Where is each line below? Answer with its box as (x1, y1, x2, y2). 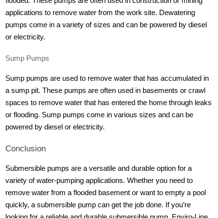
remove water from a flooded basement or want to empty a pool (5, 189, 206, 197)
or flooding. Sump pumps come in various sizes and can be (5, 110, 194, 119)
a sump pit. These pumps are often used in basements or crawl (5, 86, 206, 94)
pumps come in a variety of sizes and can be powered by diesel (5, 21, 207, 29)
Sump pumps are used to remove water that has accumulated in (5, 74, 209, 82)
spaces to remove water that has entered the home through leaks (5, 98, 212, 107)
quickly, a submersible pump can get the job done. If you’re (5, 201, 191, 209)
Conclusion (5, 144, 46, 154)
